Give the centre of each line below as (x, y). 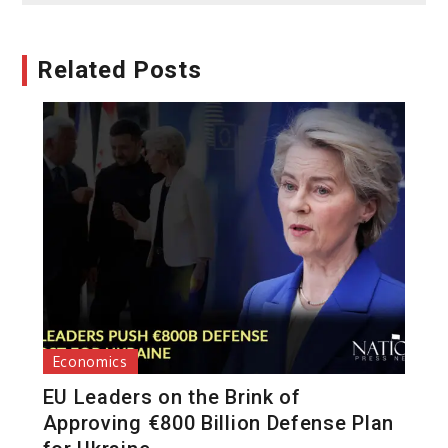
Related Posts (119, 69)
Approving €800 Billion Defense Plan (218, 422)
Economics (90, 361)
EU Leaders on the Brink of (171, 396)
